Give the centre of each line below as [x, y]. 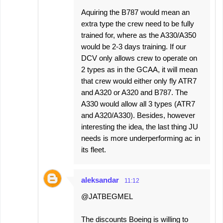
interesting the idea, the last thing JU [140, 127]
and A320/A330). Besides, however [138, 115]
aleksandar [100, 180]
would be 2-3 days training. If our [134, 47]
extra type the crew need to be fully [138, 24]
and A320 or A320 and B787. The [134, 92]
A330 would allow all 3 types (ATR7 [138, 104]
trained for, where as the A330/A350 [139, 35]
